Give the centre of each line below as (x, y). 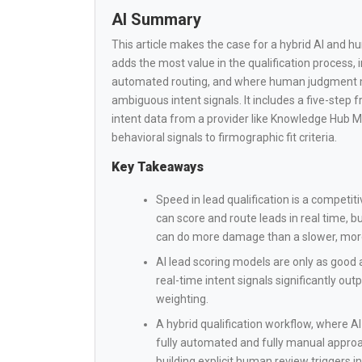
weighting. (182, 299)
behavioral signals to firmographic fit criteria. (224, 137)
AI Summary (156, 19)
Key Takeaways (158, 167)
